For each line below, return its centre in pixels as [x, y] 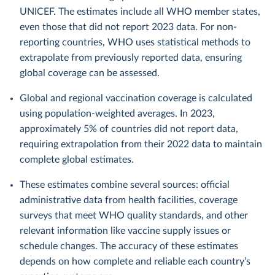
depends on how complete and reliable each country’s [135, 261]
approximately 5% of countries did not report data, [129, 129]
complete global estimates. [77, 160]
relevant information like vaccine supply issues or [125, 231]
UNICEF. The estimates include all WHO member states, [140, 12]
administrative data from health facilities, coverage [129, 200]
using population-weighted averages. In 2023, [117, 114]
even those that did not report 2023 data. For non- [128, 27]
